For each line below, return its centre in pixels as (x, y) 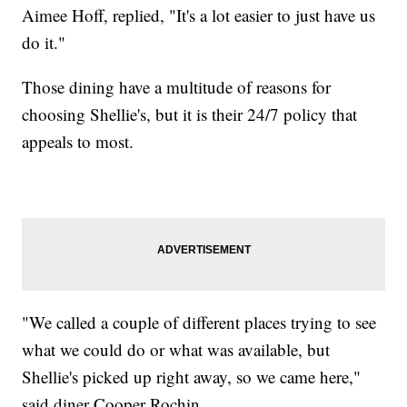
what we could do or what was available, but (176, 349)
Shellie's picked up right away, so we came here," (192, 376)
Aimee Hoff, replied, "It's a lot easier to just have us (199, 15)
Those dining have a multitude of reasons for (177, 86)
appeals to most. (78, 141)
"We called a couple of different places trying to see (199, 322)
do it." (44, 42)
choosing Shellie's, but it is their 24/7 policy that (190, 114)
